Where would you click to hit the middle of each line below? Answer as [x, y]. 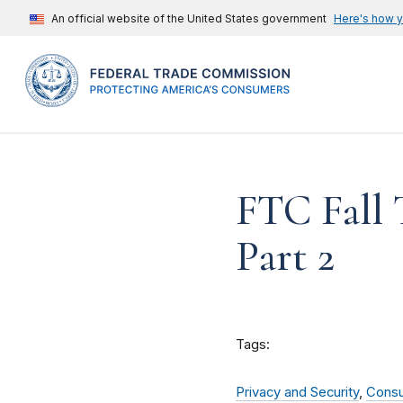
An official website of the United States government [189, 18]
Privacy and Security [297, 393]
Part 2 [285, 257]
